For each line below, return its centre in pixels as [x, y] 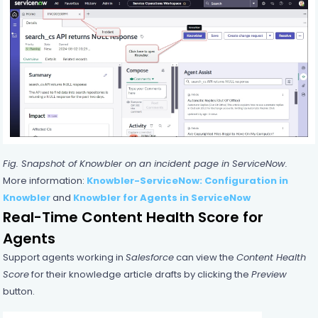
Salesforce [149, 258]
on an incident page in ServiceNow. [204, 164]
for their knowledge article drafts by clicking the [140, 275]
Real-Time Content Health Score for [133, 218]
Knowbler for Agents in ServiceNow [161, 198]
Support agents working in [64, 258]
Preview [269, 275]
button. [18, 292]
